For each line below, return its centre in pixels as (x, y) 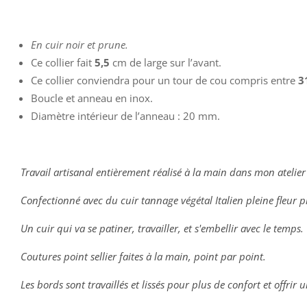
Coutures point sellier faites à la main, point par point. (143, 257)
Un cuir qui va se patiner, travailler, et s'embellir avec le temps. (162, 229)
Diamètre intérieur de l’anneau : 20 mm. (125, 116)
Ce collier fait (63, 63)
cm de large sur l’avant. (165, 63)
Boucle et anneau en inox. (92, 98)
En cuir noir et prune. (79, 45)
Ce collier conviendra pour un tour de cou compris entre (164, 81)
